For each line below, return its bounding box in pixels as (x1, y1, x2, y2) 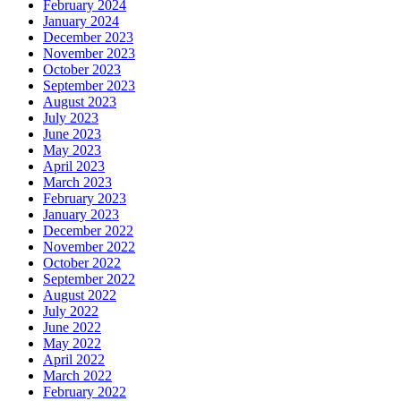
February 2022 (43, 383, 126, 399)
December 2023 (43, 29, 133, 45)
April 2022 (43, 351, 105, 367)
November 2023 (43, 45, 135, 61)
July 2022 (43, 303, 98, 319)
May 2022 (43, 335, 101, 351)
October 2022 (43, 254, 121, 270)
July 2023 (43, 109, 98, 125)
